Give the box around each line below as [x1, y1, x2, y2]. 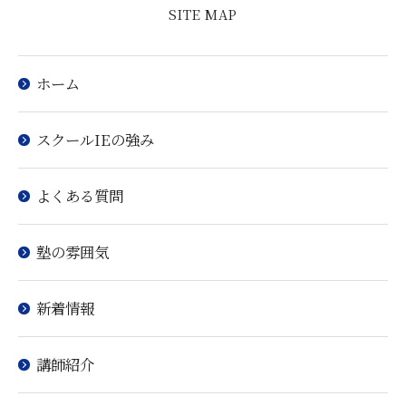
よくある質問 [36, 185, 123, 207]
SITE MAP [168, 5, 238, 24]
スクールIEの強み [36, 129, 154, 150]
